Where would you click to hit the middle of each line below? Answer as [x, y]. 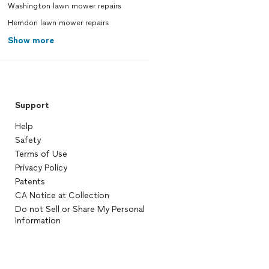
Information [38, 221]
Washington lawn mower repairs [64, 6]
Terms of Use [41, 154]
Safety [28, 140]
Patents [30, 182]
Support [32, 105]
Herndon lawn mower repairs [58, 23]
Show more [31, 41]
